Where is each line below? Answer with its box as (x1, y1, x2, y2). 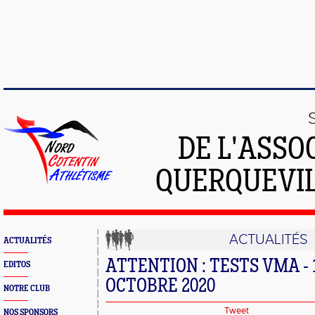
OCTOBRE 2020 (105, 277, 215, 297)
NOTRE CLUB (4, 284, 50, 293)
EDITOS (4, 260, 30, 269)
